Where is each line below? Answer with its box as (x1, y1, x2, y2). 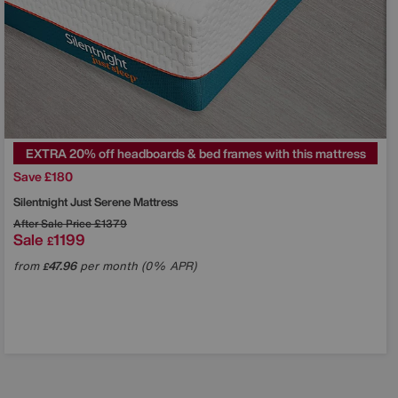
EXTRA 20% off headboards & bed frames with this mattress (25, 144, 366, 163)
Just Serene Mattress (70, 194, 178, 211)
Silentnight (13, 194, 70, 211)
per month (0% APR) (76, 258, 196, 275)
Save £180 (13, 167, 73, 187)
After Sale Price (13, 216, 92, 232)
